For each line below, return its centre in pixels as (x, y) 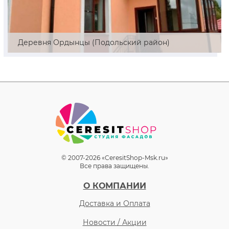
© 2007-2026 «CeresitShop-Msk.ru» (114, 158)
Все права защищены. (114, 166)
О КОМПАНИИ (114, 186)
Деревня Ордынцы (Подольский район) (94, 42)
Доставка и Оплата (114, 203)
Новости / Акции (114, 222)
